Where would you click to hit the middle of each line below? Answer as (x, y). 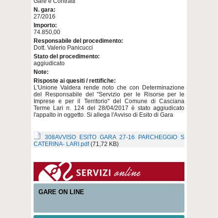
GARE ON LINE (61, 192)
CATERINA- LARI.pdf (61, 144)
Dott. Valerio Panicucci (63, 48)
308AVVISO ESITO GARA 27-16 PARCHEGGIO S (115, 137)
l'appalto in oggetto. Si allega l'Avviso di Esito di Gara (103, 115)
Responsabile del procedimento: (78, 41)
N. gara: (45, 10)
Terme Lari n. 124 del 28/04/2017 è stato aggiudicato (109, 108)
